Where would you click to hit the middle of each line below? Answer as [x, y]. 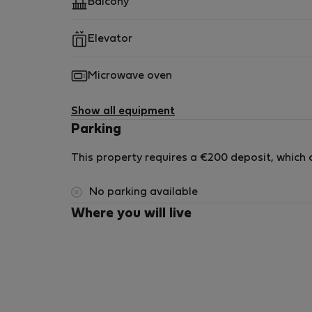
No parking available [143, 192]
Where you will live [131, 214]
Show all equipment [123, 111]
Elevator [110, 39]
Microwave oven [130, 76]
